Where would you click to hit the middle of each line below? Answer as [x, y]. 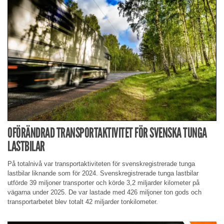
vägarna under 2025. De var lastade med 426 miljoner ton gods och [104, 192]
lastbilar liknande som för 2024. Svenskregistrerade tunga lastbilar [103, 173]
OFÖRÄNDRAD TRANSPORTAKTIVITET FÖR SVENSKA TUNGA [107, 133]
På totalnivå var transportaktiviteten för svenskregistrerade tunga [101, 163]
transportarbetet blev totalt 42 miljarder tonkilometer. [83, 201]
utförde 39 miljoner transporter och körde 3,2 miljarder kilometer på [103, 182]
